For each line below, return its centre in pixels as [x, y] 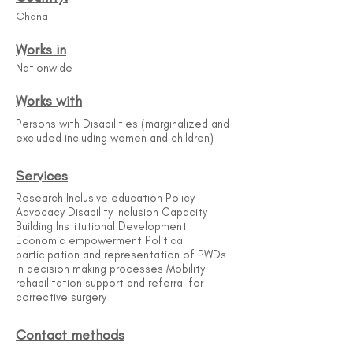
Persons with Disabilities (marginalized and [123, 124]
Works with [49, 101]
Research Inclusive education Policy [105, 198]
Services [42, 176]
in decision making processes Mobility [110, 269]
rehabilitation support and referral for [110, 283]
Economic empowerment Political [100, 240]
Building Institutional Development [101, 226]
